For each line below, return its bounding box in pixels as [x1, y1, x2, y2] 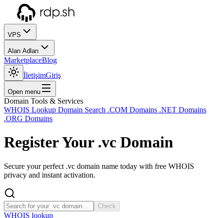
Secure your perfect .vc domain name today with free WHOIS [4, 162, 194, 170]
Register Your [4, 133, 98, 151]
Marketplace [4, 56, 42, 64]
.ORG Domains [4, 114, 53, 123]
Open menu [8, 88, 40, 95]
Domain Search [58, 106, 108, 114]
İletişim [23, 71, 46, 79]
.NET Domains [159, 106, 206, 114]
